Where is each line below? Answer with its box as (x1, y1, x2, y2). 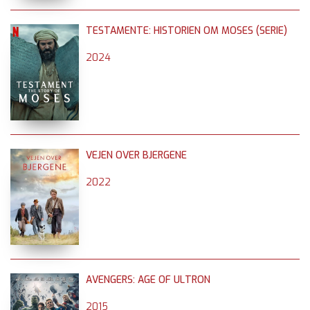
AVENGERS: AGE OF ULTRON (86, 273, 210, 286)
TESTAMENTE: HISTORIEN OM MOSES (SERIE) (86, 24, 287, 37)
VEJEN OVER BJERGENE (86, 148, 187, 162)
